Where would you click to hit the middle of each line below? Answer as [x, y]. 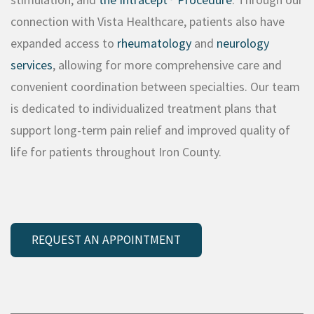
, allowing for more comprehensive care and [167, 65]
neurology [243, 43]
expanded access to [64, 43]
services [32, 65]
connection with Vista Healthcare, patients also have [148, 21]
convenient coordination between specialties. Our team [155, 87]
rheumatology [154, 43]
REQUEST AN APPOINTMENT [106, 240]
